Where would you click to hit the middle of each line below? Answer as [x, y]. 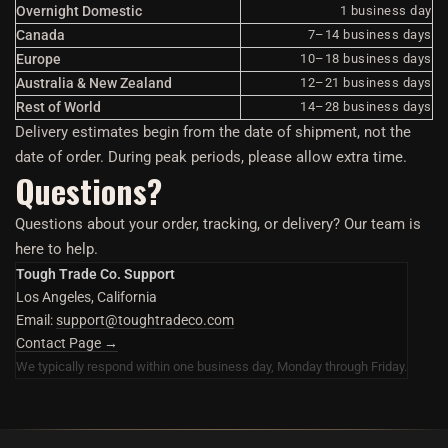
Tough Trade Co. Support [95, 274]
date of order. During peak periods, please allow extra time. [211, 157]
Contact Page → [67, 343]
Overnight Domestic [79, 11]
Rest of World [58, 107]
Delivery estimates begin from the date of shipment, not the [213, 132]
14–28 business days [366, 106]
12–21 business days [366, 82]
